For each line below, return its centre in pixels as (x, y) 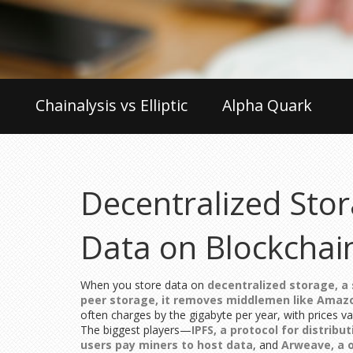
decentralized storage (271, 285)
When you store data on (144, 285)
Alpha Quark (267, 105)
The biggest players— (136, 330)
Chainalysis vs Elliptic (111, 105)
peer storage (118, 300)
